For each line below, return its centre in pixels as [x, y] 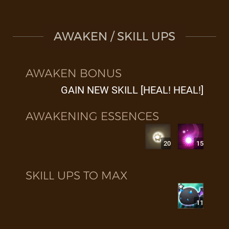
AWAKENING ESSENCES [92, 116]
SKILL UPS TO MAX [76, 176]
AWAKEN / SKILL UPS [114, 36]
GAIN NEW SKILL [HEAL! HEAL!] [132, 90]
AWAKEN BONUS [74, 73]
